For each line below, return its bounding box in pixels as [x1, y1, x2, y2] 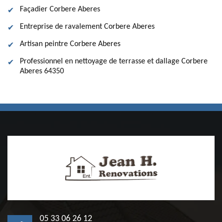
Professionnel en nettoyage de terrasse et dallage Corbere [20, 57, 208, 65]
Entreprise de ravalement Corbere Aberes [20, 23, 155, 31]
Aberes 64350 [20, 67, 64, 75]
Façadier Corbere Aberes [20, 5, 100, 13]
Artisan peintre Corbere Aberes [20, 40, 120, 48]
